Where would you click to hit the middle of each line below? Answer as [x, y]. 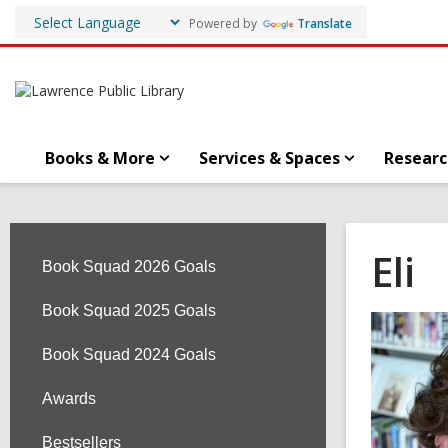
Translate [324, 23]
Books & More [100, 158]
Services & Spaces [269, 158]
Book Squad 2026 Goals [129, 266]
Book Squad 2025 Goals [129, 310]
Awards [69, 398]
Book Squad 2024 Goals [129, 354]
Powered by [221, 23]
